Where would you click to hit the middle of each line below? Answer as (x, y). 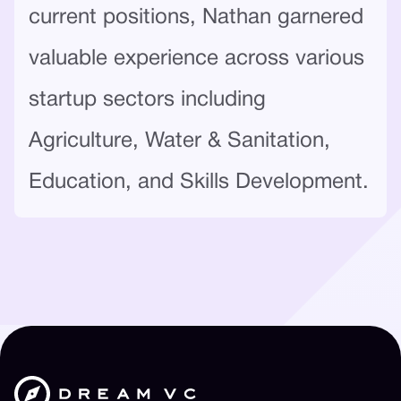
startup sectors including (147, 100)
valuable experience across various (196, 59)
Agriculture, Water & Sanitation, (179, 141)
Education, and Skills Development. (199, 182)
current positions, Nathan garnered (196, 17)
